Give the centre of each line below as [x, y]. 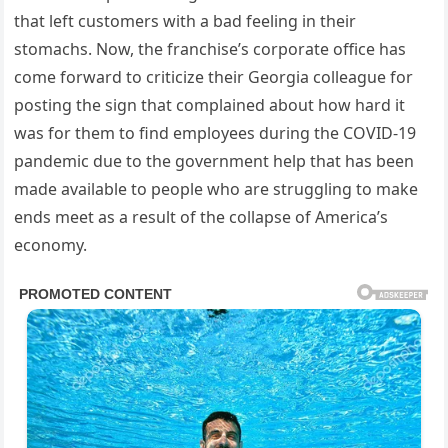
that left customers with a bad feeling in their [185, 21]
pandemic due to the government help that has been [214, 161]
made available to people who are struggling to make [216, 189]
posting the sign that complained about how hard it [210, 105]
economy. [51, 245]
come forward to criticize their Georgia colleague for [214, 77]
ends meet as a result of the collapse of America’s [201, 217]
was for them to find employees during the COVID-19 [215, 133]
